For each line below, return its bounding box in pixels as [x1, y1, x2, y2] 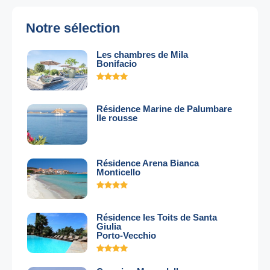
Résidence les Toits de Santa [96, 212, 217, 222]
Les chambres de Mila [96, 49, 188, 60]
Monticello [96, 167, 140, 177]
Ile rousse [96, 113, 137, 123]
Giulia [96, 221, 121, 231]
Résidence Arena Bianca [96, 158, 199, 168]
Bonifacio [96, 58, 137, 69]
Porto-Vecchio [96, 230, 156, 240]
